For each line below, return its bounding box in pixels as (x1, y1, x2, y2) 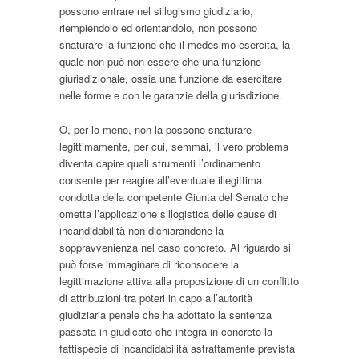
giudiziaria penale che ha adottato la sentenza (59, 306, 272, 322)
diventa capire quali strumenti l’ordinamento (59, 155, 260, 171)
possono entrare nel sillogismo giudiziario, (59, 2, 253, 18)
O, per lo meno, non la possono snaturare (59, 121, 252, 137)
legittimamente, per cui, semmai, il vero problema (59, 138, 288, 154)
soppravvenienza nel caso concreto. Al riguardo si (59, 239, 291, 255)
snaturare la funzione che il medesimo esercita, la (59, 36, 290, 52)
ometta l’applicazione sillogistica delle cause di (59, 205, 276, 221)
